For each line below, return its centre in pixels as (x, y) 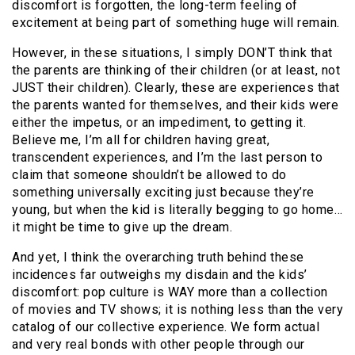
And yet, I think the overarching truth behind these (158, 258)
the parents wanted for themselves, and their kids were (175, 105)
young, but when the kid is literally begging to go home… (177, 210)
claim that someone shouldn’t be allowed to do (149, 175)
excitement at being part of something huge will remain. (176, 23)
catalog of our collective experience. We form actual (166, 327)
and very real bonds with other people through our (158, 345)
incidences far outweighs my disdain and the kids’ (160, 275)
